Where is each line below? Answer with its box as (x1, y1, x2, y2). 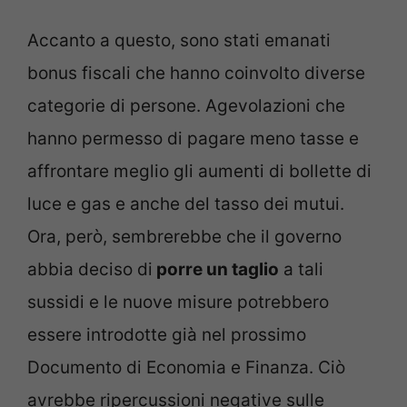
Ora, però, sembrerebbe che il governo (27, 225, 342, 247)
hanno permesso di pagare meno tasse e (27, 127, 359, 149)
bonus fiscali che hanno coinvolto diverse (27, 62, 365, 84)
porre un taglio (153, 258, 279, 280)
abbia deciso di (27, 258, 153, 280)
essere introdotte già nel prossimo (27, 323, 306, 345)
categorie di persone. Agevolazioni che (27, 94, 345, 116)
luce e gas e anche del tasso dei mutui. (27, 193, 344, 214)
